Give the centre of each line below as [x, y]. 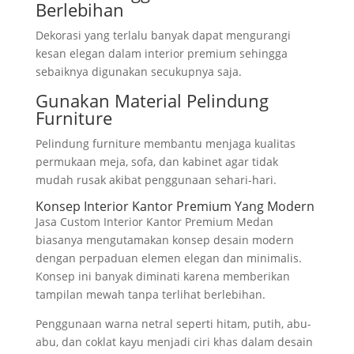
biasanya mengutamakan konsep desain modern [164, 240]
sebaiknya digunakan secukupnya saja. [138, 72]
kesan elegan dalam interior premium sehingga [161, 53]
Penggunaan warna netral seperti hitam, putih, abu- [173, 324]
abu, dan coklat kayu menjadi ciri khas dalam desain [174, 342]
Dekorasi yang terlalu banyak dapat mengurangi [163, 35]
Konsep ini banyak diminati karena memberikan [162, 276]
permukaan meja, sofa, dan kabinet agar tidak [156, 162]
